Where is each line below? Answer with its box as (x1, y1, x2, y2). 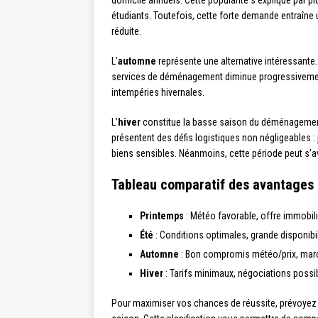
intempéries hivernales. (111, 87, 204, 98)
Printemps (140, 210, 184, 221)
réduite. (111, 26, 141, 37)
